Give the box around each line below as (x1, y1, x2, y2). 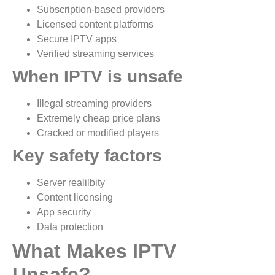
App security (37, 207, 91, 218)
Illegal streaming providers (37, 98, 152, 109)
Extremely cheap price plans (37, 113, 160, 124)
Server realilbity (37, 177, 107, 188)
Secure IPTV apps (37, 34, 119, 45)
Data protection (37, 222, 108, 233)
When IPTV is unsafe (12, 67, 183, 87)
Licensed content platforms (37, 19, 156, 30)
